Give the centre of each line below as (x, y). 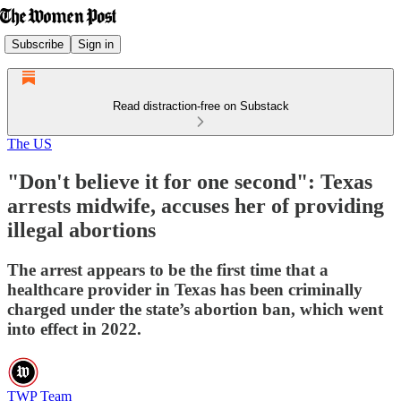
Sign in (96, 44)
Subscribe (38, 44)
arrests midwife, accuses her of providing (196, 205)
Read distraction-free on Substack (200, 106)
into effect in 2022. (74, 328)
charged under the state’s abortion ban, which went (195, 309)
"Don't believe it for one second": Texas (190, 181)
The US (30, 144)
